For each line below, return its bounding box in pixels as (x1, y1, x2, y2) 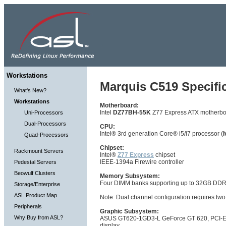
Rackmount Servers (14, 148, 64, 154)
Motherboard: (100, 102, 139, 109)
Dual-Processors (24, 121, 66, 127)
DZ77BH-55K (113, 109, 151, 117)
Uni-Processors (24, 109, 63, 116)
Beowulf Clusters (14, 170, 55, 176)
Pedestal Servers (14, 159, 56, 165)
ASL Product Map (14, 192, 57, 198)
